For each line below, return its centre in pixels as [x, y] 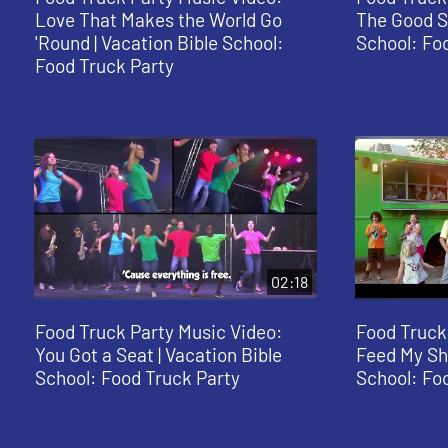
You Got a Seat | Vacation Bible [158, 354]
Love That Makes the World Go [158, 20]
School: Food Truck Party [137, 377]
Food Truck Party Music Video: [158, 331]
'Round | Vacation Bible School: [159, 43]
